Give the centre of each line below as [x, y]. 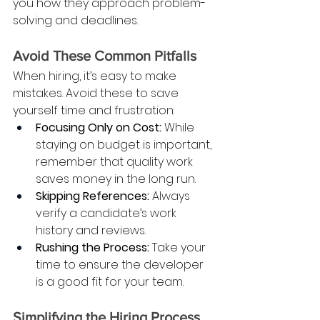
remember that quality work [116, 161]
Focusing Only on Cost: [99, 127]
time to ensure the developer [121, 264]
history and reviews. [91, 230]
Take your [179, 247]
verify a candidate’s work [107, 213]
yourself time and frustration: [94, 110]
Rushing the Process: [92, 247]
